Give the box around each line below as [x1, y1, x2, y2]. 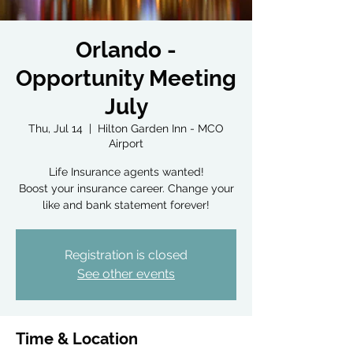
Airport [109, 137, 143, 150]
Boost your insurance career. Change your [18, 182, 234, 195]
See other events [77, 266, 175, 281]
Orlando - [76, 37, 176, 63]
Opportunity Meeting [16, 65, 236, 91]
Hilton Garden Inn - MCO [98, 122, 224, 135]
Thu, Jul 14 [28, 122, 83, 135]
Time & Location [16, 329, 138, 348]
